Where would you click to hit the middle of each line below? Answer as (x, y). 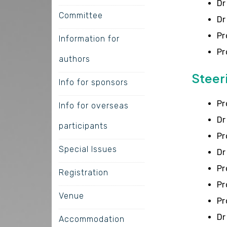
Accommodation (91, 219)
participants (83, 126)
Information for (89, 39)
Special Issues (88, 149)
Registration (83, 172)
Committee (81, 15)
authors (74, 59)
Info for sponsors (93, 82)
